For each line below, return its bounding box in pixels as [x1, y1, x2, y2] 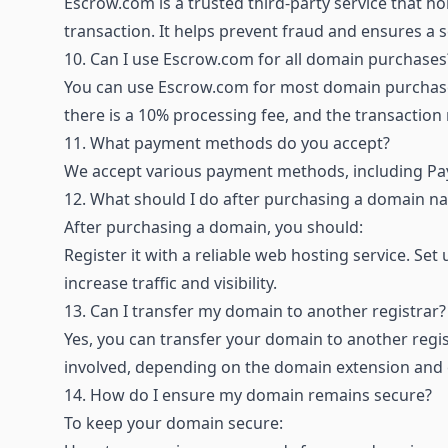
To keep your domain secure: [64, 411, 283, 434]
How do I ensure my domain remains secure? [90, 383, 432, 406]
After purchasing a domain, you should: [64, 215, 363, 238]
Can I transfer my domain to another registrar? [90, 299, 446, 322]
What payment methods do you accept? [90, 131, 390, 154]
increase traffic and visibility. [64, 271, 277, 294]
